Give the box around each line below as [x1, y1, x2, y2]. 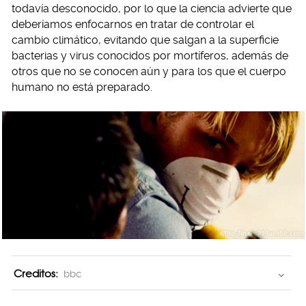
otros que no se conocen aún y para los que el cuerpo [12, 64, 286, 78]
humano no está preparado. [12, 80, 152, 94]
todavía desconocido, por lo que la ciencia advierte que [12, 1, 292, 15]
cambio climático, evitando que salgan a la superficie [12, 33, 279, 46]
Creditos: [14, 266, 58, 280]
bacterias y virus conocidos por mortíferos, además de [12, 48, 288, 62]
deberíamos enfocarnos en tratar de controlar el [12, 17, 254, 31]
